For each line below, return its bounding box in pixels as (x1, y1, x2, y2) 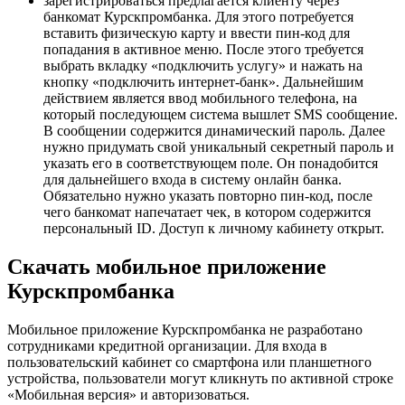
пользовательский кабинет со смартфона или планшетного (7, 353, 372, 370)
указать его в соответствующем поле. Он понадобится (43, 155, 378, 171)
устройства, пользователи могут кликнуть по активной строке (7, 370, 393, 386)
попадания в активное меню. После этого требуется (43, 41, 363, 57)
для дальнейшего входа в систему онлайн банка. (43, 171, 342, 187)
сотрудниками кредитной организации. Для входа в (7, 337, 327, 353)
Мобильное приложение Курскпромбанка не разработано (7, 321, 363, 337)
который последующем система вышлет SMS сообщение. (43, 106, 398, 122)
